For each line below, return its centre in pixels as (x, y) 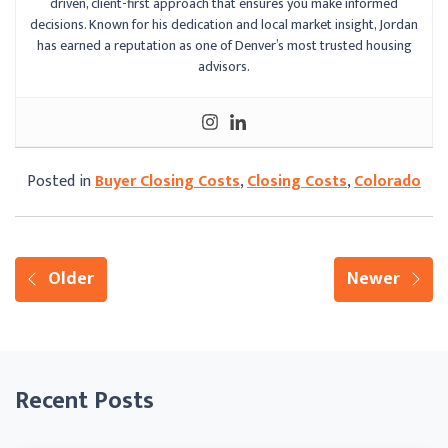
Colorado (387, 181)
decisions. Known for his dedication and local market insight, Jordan (224, 24)
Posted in (61, 181)
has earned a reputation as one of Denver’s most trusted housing (224, 45)
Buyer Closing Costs (167, 181)
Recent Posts (84, 400)
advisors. (224, 66)
